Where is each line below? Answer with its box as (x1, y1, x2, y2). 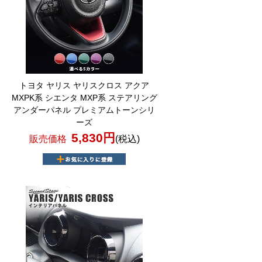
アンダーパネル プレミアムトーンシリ (13, 105, 156, 115)
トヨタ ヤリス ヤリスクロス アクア (19, 81, 150, 90)
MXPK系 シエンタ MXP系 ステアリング (11, 93, 157, 102)
